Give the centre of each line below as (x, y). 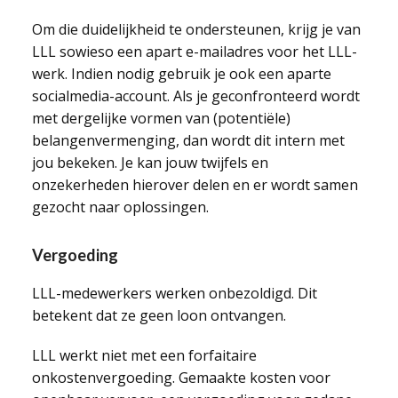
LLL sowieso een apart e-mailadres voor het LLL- (194, 52)
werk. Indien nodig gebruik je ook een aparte (181, 74)
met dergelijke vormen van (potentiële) (161, 118)
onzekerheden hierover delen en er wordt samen (195, 185)
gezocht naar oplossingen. (120, 207)
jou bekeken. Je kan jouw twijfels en (150, 163)
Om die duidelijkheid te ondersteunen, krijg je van (196, 29)
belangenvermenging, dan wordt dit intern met (188, 140)
